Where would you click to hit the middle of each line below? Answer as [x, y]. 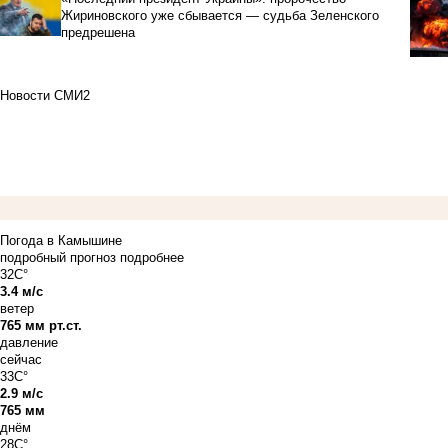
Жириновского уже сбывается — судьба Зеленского [219, 16]
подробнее [152, 257]
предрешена [97, 33]
